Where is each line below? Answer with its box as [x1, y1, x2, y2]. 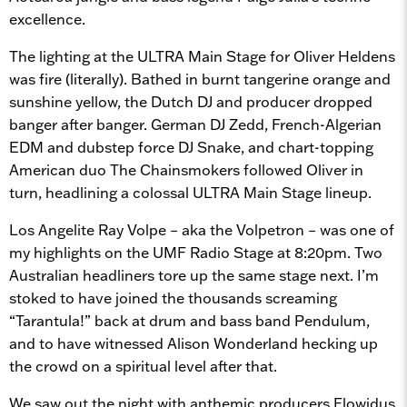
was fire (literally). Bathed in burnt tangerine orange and [9, 69, 391, 88]
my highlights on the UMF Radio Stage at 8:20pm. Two [9, 243, 382, 262]
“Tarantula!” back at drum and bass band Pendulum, [9, 311, 370, 330]
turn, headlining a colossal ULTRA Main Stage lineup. [9, 183, 372, 202]
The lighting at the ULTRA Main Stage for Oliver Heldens [9, 46, 395, 65]
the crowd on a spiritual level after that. [9, 356, 288, 375]
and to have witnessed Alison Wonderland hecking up [9, 333, 378, 352]
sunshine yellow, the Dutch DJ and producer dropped [9, 92, 372, 111]
